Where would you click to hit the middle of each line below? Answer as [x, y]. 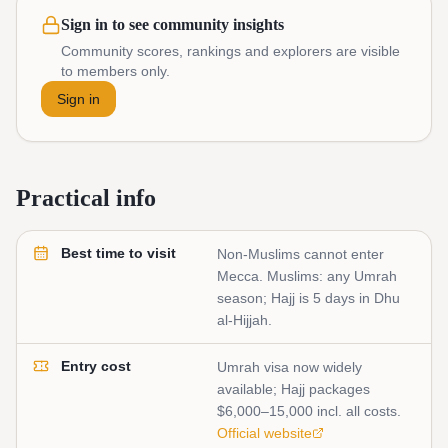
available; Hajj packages [293, 389]
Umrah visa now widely [289, 367]
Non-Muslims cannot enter [300, 254]
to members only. [115, 71]
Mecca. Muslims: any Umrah [307, 276]
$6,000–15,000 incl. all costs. [309, 411]
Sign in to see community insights [172, 25]
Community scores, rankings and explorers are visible [230, 51]
